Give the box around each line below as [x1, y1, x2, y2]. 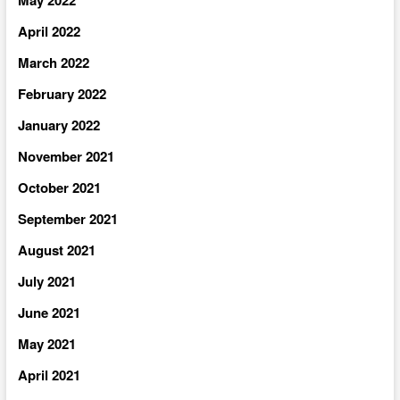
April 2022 [17, 21, 80, 41]
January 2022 [17, 114, 100, 135]
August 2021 [17, 239, 96, 260]
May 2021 [17, 333, 76, 354]
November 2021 [17, 146, 114, 166]
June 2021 [17, 302, 80, 322]
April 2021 [17, 364, 80, 385]
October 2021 [17, 177, 101, 197]
